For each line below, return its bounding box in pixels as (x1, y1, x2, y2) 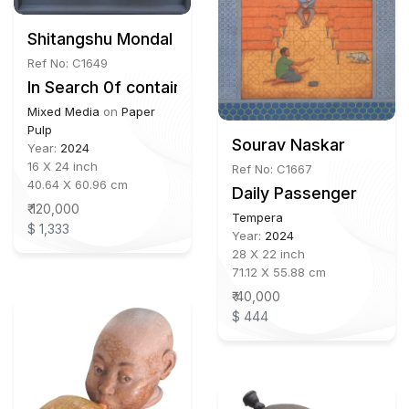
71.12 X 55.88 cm (232, 265, 326, 280)
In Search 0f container (27, 77, 199, 97)
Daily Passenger (232, 184, 357, 204)
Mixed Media (27, 103, 100, 119)
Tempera (232, 210, 283, 225)
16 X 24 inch (27, 158, 98, 173)
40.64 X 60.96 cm (27, 176, 128, 192)
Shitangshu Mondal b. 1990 (27, 28, 234, 48)
